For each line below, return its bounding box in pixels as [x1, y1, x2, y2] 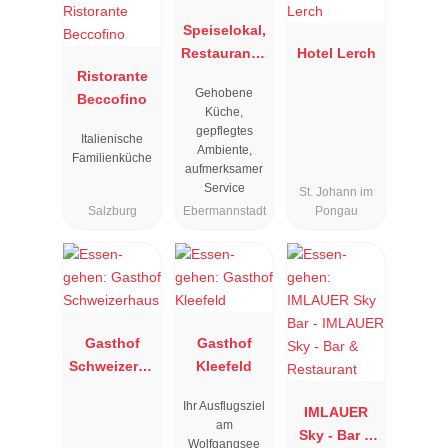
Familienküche [72, 151, 152, 166]
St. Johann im [299, 185, 373, 200]
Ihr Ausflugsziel [183, 398, 265, 413]
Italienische [81, 132, 143, 147]
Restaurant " [181, 45, 267, 62]
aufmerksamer [185, 162, 263, 177]
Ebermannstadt [182, 204, 266, 219]
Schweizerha [69, 357, 155, 374]
